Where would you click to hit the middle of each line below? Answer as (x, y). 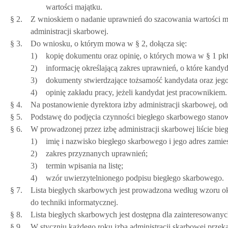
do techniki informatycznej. (74, 202)
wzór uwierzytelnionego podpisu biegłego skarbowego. (135, 178)
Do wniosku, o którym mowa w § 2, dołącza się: (109, 44)
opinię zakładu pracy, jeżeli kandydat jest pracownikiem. (136, 92)
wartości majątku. (74, 7)
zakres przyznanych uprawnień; (97, 153)
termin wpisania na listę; (84, 166)
